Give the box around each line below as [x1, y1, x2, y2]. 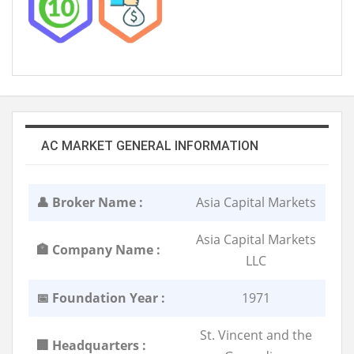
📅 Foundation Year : [36, 288, 165, 307]
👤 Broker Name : [36, 193, 143, 211]
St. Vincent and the [200, 326, 312, 344]
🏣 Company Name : [36, 240, 160, 258]
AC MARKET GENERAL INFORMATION [41, 137, 258, 153]
